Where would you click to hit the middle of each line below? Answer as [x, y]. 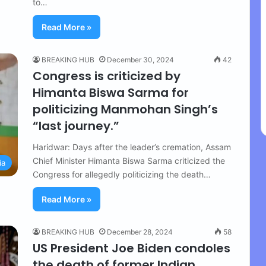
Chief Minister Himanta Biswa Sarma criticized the [129, 161]
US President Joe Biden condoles [132, 248]
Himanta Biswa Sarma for [111, 93]
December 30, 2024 [140, 60]
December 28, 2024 [140, 232]
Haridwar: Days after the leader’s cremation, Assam [132, 147]
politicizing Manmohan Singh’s [125, 109]
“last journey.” [76, 126]
